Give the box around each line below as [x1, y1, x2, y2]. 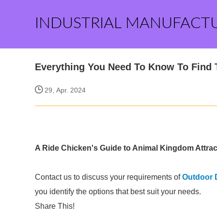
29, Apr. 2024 [43, 86, 86, 94]
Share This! [35, 202, 75, 210]
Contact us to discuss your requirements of [35, 173, 182, 181]
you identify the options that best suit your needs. [35, 187, 201, 196]
